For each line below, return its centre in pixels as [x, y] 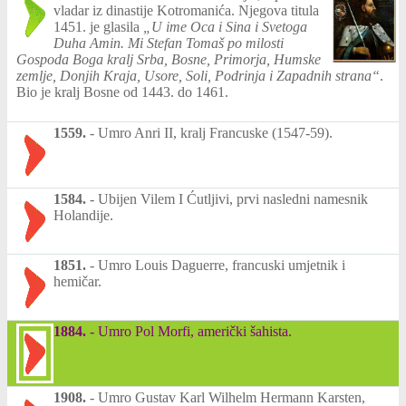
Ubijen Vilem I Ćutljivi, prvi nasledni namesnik [233, 198]
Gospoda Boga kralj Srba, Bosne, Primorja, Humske [169, 59]
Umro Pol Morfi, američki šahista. [195, 331]
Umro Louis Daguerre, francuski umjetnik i [222, 265]
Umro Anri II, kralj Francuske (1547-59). [215, 132]
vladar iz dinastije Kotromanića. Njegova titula [186, 10]
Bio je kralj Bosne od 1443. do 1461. [122, 92]
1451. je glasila [98, 26]
